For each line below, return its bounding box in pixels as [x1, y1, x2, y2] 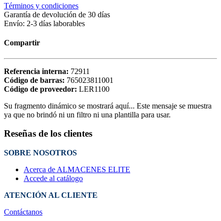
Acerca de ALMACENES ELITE [24, 165, 130, 174]
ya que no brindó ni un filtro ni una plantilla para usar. [4, 110, 171, 119]
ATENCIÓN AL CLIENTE [4, 191, 98, 200]
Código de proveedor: [4, 84, 79, 93]
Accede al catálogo [24, 174, 83, 183]
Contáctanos [4, 208, 42, 217]
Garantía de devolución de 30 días [4, 10, 110, 19]
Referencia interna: [4, 67, 71, 75]
